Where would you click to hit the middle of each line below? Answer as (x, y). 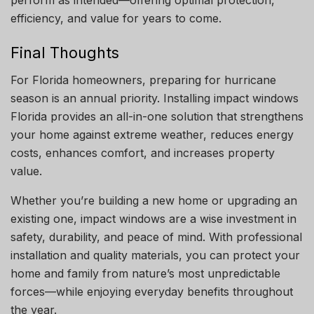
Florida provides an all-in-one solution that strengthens (157, 116)
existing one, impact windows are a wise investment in (153, 218)
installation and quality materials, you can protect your (155, 255)
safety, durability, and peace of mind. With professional (156, 237)
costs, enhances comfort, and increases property (143, 152)
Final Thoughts (65, 53)
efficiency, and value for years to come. (116, 18)
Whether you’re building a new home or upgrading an (154, 200)
